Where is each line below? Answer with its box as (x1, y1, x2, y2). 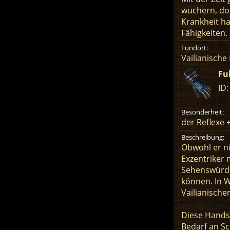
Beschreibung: (181, 132, 224, 142)
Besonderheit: (181, 107, 224, 117)
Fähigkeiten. (181, 27, 227, 39)
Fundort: (181, 43, 208, 53)
